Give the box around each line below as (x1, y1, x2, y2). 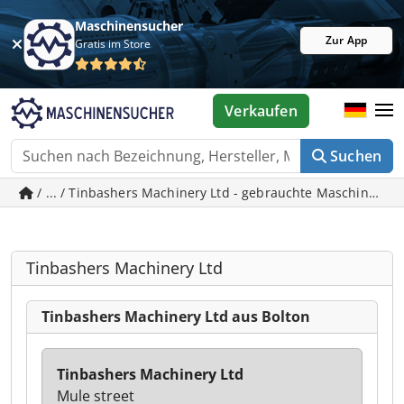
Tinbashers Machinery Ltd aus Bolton (41, 307, 310, 326)
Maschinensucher (75, 17, 184, 34)
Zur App (326, 32, 367, 48)
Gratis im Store (75, 36, 151, 51)
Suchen (330, 146, 381, 166)
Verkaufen (225, 101, 298, 121)
